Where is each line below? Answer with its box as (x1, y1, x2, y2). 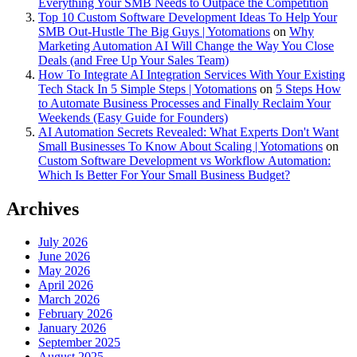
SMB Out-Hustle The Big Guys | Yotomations (38, 24, 270, 38)
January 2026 (38, 321, 106, 335)
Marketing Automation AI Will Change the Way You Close (38, 38, 334, 53)
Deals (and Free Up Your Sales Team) (38, 53, 229, 67)
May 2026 (38, 264, 90, 278)
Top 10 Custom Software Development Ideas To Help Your (38, 10, 337, 24)
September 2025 (38, 335, 120, 350)
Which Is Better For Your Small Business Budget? (38, 167, 290, 182)
